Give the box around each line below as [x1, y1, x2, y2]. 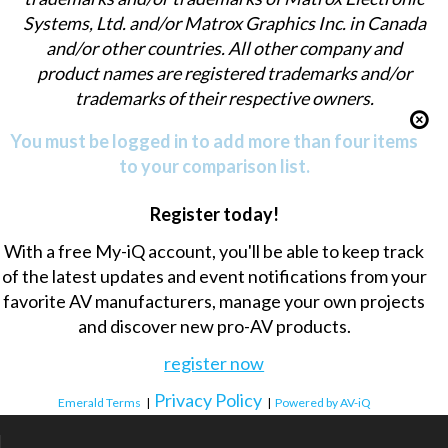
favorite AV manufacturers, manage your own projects [3, 289, 426, 312]
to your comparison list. [118, 154, 310, 177]
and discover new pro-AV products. [77, 314, 351, 337]
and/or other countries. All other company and [46, 36, 403, 59]
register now [164, 351, 265, 374]
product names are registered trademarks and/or [36, 61, 412, 84]
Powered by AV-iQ [274, 394, 371, 410]
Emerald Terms [57, 394, 141, 410]
